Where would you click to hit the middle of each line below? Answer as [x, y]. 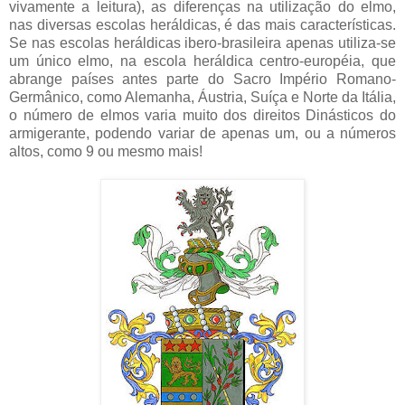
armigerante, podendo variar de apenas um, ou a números [202, 133]
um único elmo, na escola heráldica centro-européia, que [202, 61]
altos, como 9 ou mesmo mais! [106, 151]
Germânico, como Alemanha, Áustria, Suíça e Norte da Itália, [202, 97]
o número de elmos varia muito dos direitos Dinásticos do [202, 115]
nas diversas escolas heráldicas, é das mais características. [202, 24]
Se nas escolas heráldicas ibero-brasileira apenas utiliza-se [202, 42]
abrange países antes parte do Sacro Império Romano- [202, 79]
